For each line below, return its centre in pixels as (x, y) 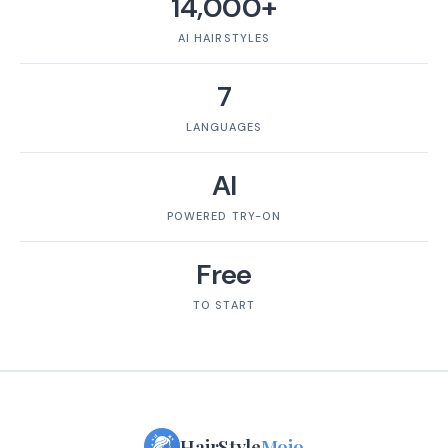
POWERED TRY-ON (224, 215)
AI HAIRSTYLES (224, 37)
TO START (224, 304)
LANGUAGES (224, 126)
